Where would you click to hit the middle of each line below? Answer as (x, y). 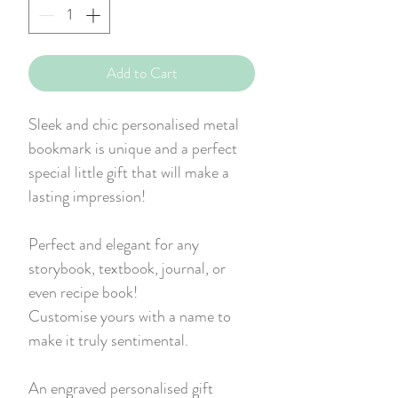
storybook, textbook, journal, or (127, 268)
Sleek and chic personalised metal (134, 124)
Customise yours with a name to (130, 316)
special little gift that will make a (129, 172)
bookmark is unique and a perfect (133, 148)
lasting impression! (87, 196)
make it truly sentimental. (108, 340)
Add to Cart (142, 72)
